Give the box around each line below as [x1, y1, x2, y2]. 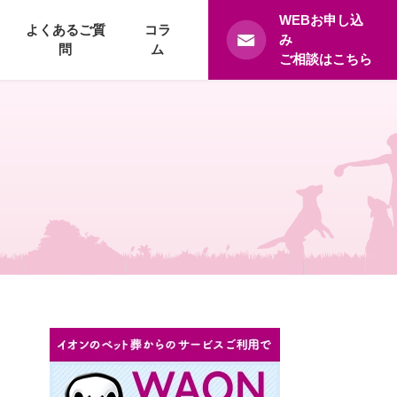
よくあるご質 [25, 22, 105, 37]
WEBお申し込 [278, 12, 363, 27]
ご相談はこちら [278, 51, 372, 66]
